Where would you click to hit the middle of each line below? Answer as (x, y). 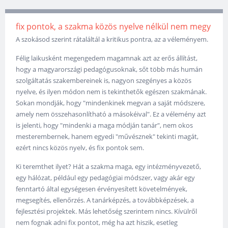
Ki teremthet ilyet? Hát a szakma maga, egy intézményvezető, (109, 166)
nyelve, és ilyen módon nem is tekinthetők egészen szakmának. (111, 91)
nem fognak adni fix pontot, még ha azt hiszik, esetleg (97, 222)
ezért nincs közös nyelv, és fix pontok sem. (80, 147)
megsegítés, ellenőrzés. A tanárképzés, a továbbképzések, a (105, 200)
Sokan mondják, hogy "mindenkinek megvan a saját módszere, (111, 103)
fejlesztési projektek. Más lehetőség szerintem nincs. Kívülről (107, 211)
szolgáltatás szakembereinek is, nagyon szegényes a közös (104, 80)
